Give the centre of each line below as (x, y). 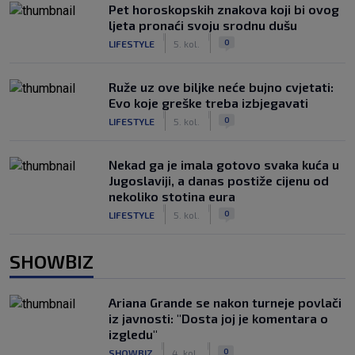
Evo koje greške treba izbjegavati (208, 103)
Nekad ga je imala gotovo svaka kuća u (224, 164)
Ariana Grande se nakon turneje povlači (225, 302)
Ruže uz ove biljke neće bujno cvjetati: (221, 87)
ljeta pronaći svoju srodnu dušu (203, 25)
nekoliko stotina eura (172, 196)
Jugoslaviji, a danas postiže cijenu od (219, 180)
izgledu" (133, 334)
